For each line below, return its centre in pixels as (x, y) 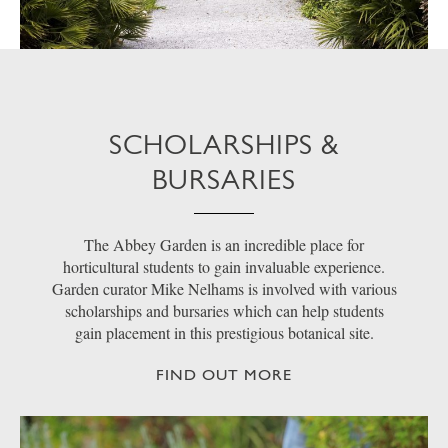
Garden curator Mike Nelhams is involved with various (224, 289)
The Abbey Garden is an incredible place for (224, 245)
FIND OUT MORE (224, 375)
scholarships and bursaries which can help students (224, 311)
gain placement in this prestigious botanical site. (224, 333)
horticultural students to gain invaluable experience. (224, 267)
